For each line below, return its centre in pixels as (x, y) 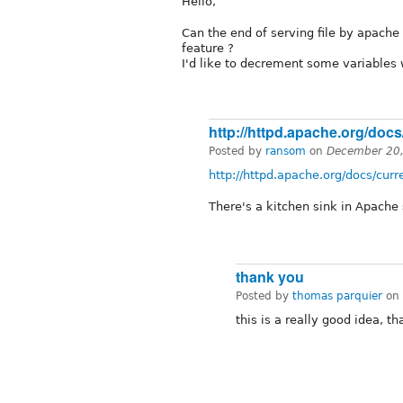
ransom (286, 152)
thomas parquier (337, 296)
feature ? (208, 49)
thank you (270, 276)
